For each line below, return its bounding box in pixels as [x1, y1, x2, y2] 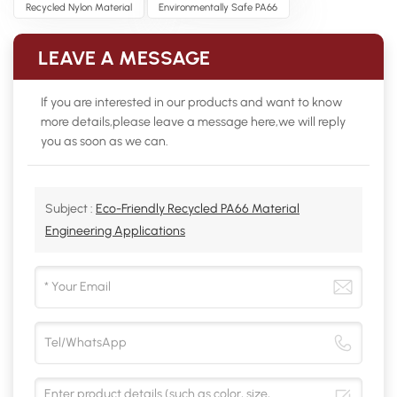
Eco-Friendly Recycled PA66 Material [96, 201, 300, 217]
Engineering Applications [45, 223, 185, 239]
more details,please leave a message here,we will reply [41, 114, 346, 130]
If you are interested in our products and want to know [41, 95, 342, 111]
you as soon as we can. [41, 134, 168, 150]
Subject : [45, 201, 96, 217]
